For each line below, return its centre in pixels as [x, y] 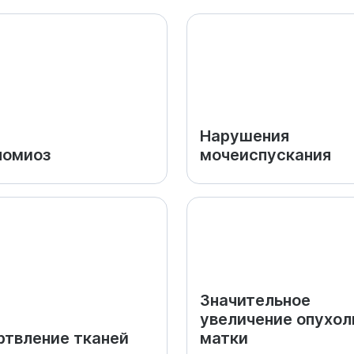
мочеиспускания [265, 155]
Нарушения [245, 136]
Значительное [255, 300]
